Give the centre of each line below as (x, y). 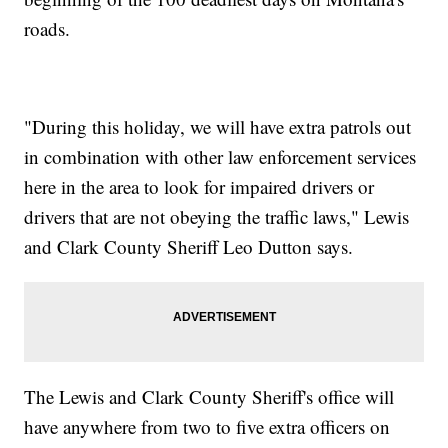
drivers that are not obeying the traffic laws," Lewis (217, 217)
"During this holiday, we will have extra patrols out (218, 127)
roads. (47, 29)
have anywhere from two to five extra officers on (207, 427)
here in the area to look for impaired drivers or (199, 187)
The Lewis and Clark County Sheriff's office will (209, 397)
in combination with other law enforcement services (220, 157)
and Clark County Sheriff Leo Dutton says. (189, 247)
